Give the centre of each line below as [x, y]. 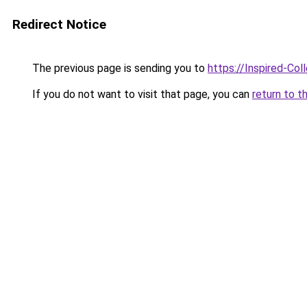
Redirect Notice [59, 24]
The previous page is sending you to [119, 68]
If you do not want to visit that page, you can [141, 94]
